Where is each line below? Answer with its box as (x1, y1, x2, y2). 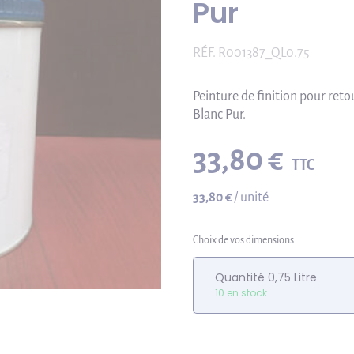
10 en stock (215, 286, 267, 299)
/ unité (234, 190, 269, 205)
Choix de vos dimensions (193, 235, 294, 246)
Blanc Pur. (193, 107, 246, 122)
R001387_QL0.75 (218, 46, 310, 60)
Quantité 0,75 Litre (215, 269, 317, 285)
